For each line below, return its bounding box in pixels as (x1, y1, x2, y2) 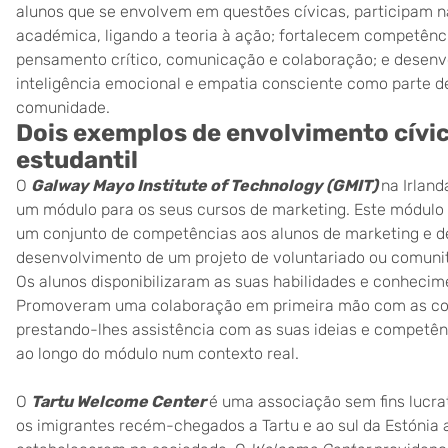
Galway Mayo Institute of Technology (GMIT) (31, 176, 378, 195)
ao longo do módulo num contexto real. (16, 344, 299, 363)
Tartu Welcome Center (31, 392, 206, 411)
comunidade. (16, 98, 110, 117)
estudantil (16, 146, 138, 174)
